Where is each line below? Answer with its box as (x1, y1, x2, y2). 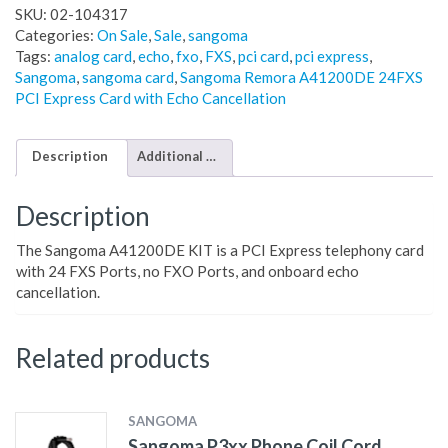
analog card (54, 47, 132, 66)
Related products (15, 342, 210, 375)
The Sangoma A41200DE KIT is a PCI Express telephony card (16, 241, 424, 260)
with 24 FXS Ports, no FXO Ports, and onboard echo (16, 262, 359, 281)
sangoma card (82, 68, 174, 87)
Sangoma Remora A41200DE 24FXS (180, 68, 423, 87)
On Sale (97, 26, 148, 45)
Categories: (15, 26, 97, 45)
